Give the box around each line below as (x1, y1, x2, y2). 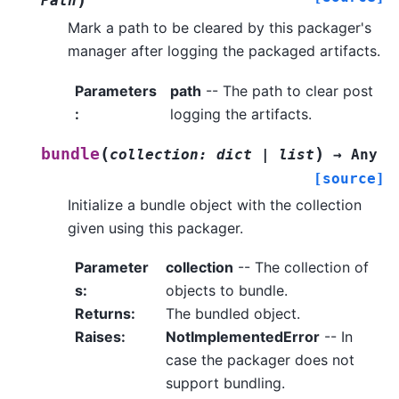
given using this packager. (68, 218, 243, 237)
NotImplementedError (165, 328, 320, 346)
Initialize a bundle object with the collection (68, 195, 362, 214)
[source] (313, 169, 385, 187)
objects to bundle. (165, 281, 288, 299)
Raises (75, 328, 121, 346)
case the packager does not (165, 351, 354, 369)
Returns (75, 305, 131, 322)
